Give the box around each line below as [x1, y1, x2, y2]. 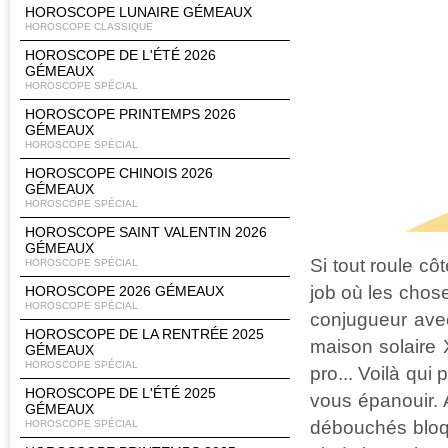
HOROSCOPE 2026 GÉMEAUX [25, 283, 224, 299]
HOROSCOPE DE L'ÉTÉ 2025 [25, 385, 216, 401]
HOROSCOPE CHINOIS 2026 [25, 165, 213, 181]
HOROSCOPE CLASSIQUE [25, 21, 153, 32]
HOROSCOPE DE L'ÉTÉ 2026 [25, 47, 216, 63]
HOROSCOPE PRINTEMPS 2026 [25, 106, 236, 122]
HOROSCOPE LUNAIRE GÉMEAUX [25, 4, 252, 20]
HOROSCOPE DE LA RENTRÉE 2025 [25, 326, 264, 342]
